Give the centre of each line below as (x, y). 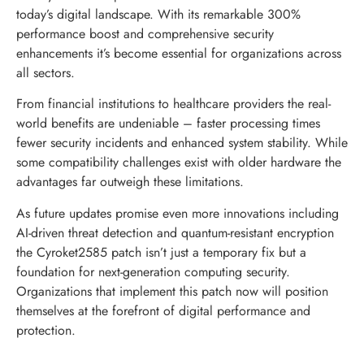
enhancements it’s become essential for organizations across (179, 54)
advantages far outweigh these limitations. (130, 182)
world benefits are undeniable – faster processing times (168, 123)
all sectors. (45, 73)
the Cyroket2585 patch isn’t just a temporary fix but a (161, 252)
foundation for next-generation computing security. (153, 271)
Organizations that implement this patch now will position (172, 291)
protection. (46, 330)
